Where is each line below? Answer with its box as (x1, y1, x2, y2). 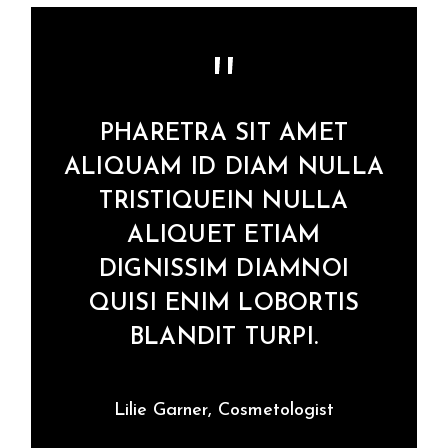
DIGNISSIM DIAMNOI (98, 257, 350, 282)
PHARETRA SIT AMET (99, 121, 349, 146)
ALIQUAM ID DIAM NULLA (63, 155, 385, 180)
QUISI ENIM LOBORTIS (88, 291, 360, 316)
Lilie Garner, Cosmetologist (113, 400, 334, 420)
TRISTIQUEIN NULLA (99, 189, 349, 214)
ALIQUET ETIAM (127, 223, 321, 248)
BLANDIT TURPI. (129, 325, 319, 350)
